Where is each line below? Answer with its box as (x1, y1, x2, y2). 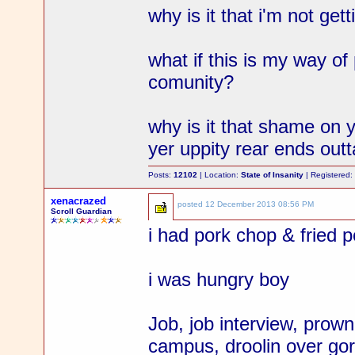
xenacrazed (51, 195, 107, 207)
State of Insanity (241, 170, 304, 179)
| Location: (197, 170, 242, 179)
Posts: (148, 170, 174, 179)
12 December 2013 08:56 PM (205, 200, 315, 208)
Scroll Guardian (51, 207, 113, 216)
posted (177, 200, 206, 208)
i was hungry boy (148, 269, 290, 290)
